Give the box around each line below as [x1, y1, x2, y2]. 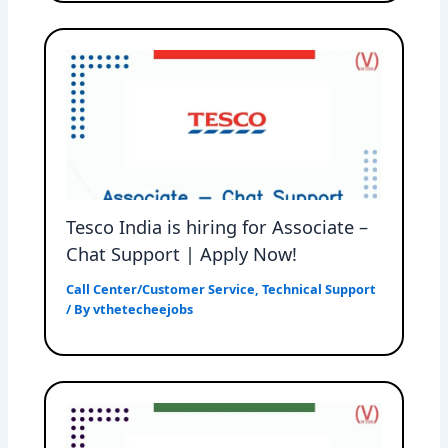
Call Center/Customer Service [66, 280, 256, 299]
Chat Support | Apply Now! [66, 242, 298, 267]
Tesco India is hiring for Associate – [66, 215, 369, 240]
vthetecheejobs [93, 300, 194, 319]
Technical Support [262, 280, 377, 299]
